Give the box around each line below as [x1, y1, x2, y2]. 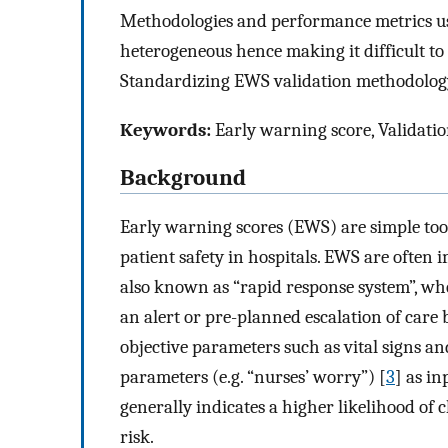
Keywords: [120, 118, 211, 141]
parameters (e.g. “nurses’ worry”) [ [120, 366, 386, 389]
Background [120, 165, 246, 192]
